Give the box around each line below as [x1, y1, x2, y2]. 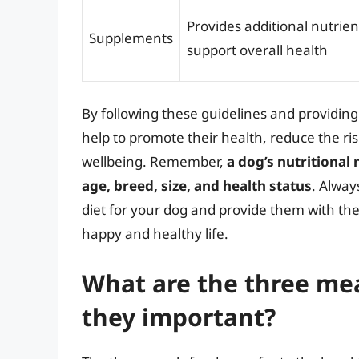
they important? [82, 300, 276, 333]
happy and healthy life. [82, 224, 228, 244]
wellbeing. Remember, [82, 152, 227, 171]
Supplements [89, 28, 173, 47]
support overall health [187, 40, 328, 59]
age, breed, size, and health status [82, 176, 312, 196]
